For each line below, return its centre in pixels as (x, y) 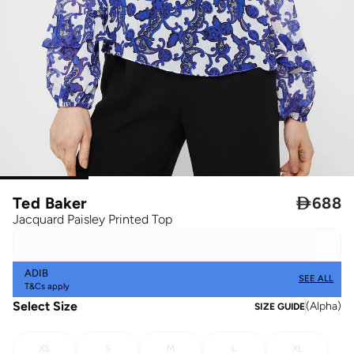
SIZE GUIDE (280, 306)
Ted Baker (50, 203)
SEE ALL (316, 279)
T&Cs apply (47, 287)
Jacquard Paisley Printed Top (92, 219)
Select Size (45, 306)
